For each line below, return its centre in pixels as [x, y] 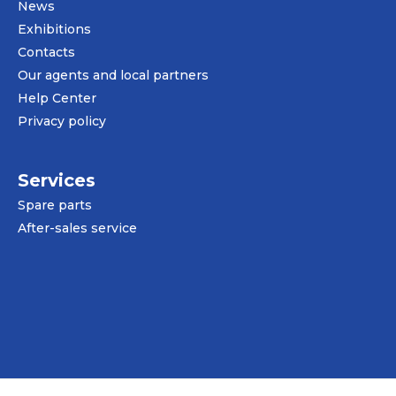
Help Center [57, 98]
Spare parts [55, 205]
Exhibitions [54, 29]
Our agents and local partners [113, 75]
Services [57, 180]
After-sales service [77, 228]
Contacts [46, 52]
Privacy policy [62, 121]
